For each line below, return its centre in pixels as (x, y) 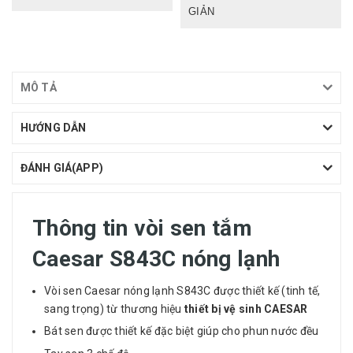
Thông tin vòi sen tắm (142, 228)
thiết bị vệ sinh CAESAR (246, 308)
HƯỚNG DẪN (54, 127)
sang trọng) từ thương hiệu (114, 308)
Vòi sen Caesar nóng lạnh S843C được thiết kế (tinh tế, (182, 290)
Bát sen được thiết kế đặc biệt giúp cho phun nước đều (182, 331)
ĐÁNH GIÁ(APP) (62, 167)
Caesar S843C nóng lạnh (156, 258)
